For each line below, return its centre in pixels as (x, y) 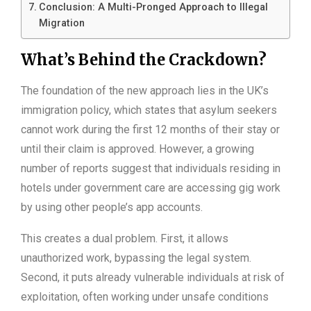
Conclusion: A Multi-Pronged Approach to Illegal (153, 8)
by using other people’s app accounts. (112, 208)
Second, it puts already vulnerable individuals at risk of (153, 278)
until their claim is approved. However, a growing (137, 149)
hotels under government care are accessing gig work (151, 188)
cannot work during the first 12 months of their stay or (150, 130)
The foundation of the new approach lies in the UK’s (145, 91)
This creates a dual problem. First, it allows (125, 239)
